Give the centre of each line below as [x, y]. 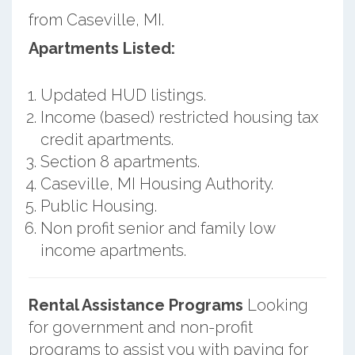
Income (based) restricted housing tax [179, 117]
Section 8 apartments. [120, 161]
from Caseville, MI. [96, 19]
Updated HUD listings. [123, 95]
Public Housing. [98, 206]
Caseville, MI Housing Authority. [157, 183]
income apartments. [113, 250]
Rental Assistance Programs [136, 305]
